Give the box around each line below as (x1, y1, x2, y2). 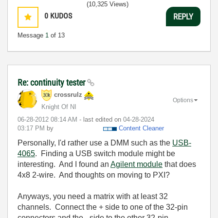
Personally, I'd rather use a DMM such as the (18, 139, 172, 147)
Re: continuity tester (18, 77, 87, 88)
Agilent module (110, 160, 163, 168)
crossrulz (54, 91, 82, 99)
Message (18, 32, 45, 39)
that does (163, 160, 196, 168)
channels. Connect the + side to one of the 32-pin (18, 203, 188, 211)
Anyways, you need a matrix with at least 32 (18, 192, 168, 200)
